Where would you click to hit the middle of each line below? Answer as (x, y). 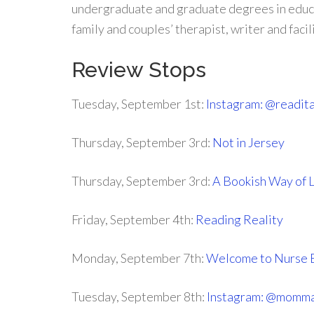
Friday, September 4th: (134, 219)
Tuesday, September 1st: (139, 104)
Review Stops (139, 70)
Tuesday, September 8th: (139, 296)
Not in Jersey (248, 142)
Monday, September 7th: (139, 258)
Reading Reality (239, 219)
